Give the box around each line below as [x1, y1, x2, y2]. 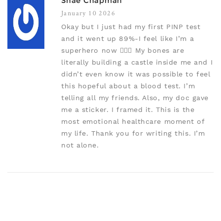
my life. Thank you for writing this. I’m [61, 129, 205, 138]
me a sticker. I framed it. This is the [61, 106, 195, 114]
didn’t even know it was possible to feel [61, 70, 211, 78]
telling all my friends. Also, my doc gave [61, 94, 209, 102]
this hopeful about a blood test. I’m [61, 82, 195, 90]
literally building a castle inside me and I [61, 58, 213, 67]
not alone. [61, 141, 99, 149]
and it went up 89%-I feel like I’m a [61, 35, 194, 43]
